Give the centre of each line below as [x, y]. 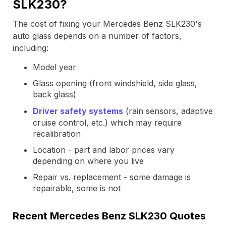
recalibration [57, 134]
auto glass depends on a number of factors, [97, 36]
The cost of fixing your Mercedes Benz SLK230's [107, 24]
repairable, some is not [77, 188]
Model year [54, 67]
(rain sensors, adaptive [168, 111]
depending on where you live [88, 161]
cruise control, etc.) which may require [107, 123]
